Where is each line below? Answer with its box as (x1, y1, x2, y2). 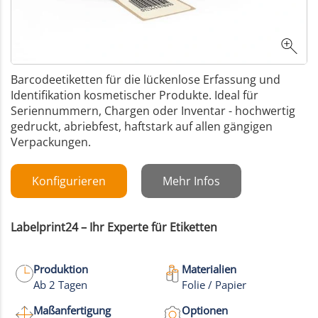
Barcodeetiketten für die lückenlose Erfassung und (11, 72, 280, 88)
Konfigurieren (32, 173, 106, 190)
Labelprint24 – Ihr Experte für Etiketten (11, 219, 217, 236)
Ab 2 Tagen (33, 278, 87, 292)
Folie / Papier (182, 278, 246, 292)
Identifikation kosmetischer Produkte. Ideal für (11, 87, 258, 104)
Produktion (33, 262, 88, 277)
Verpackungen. (11, 134, 91, 150)
